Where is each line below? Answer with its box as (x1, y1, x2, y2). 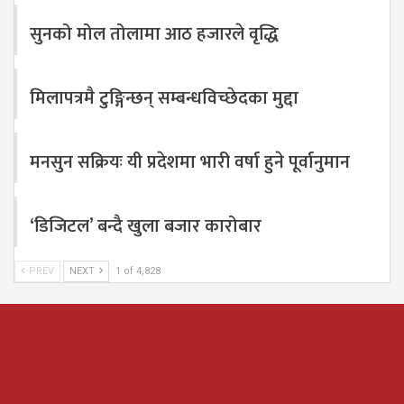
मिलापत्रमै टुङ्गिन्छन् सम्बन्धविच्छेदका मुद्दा (30, 83, 298, 115)
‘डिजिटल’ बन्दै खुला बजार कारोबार (30, 211, 262, 243)
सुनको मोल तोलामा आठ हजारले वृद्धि (30, 19, 279, 50)
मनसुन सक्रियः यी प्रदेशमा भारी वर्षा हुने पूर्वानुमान (30, 147, 350, 179)
